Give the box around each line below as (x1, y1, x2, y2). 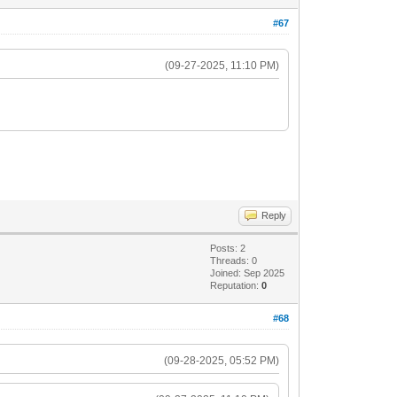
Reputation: (210, 280, 262, 291)
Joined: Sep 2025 (210, 268, 285, 278)
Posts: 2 (210, 243, 246, 253)
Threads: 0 (210, 255, 258, 266)
